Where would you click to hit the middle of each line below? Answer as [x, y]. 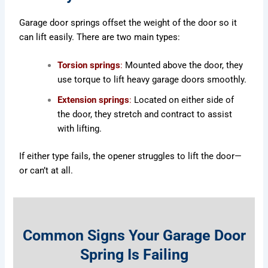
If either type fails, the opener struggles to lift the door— [131, 156]
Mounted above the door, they [184, 66]
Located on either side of [184, 100]
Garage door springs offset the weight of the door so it [128, 22]
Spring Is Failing [134, 254]
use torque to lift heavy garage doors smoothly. [152, 80]
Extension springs [94, 100]
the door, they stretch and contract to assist [145, 115]
